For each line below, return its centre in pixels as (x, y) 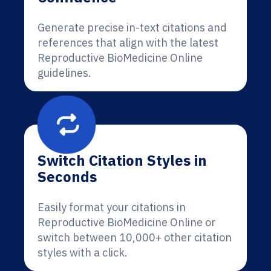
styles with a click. (83, 253)
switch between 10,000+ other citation (135, 237)
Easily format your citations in (112, 207)
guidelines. (64, 73)
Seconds (67, 177)
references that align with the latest (128, 43)
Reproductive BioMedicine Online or (127, 222)
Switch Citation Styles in (122, 160)
